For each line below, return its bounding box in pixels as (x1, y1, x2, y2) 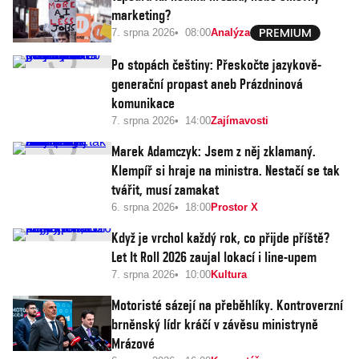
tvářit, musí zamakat (111, 180, 219, 198)
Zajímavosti (211, 114, 268, 127)
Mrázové (111, 334, 155, 352)
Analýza (211, 26, 250, 39)
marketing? (111, 6, 171, 24)
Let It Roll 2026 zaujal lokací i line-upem (111, 248, 317, 265)
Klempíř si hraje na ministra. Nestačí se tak (111, 161, 340, 179)
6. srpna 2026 (111, 200, 175, 213)
